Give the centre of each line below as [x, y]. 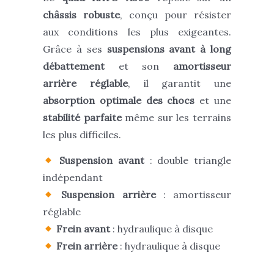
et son [132, 66]
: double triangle [188, 161]
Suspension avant [102, 161]
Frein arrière [87, 246]
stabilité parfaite [82, 118]
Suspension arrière [109, 195]
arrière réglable [85, 83]
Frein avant [83, 229]
